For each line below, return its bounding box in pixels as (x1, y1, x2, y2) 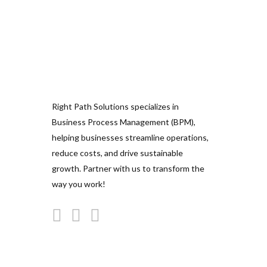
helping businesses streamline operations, (52, 132, 209, 142)
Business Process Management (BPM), (52, 116, 195, 127)
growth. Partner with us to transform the (52, 163, 204, 173)
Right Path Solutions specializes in (52, 101, 179, 111)
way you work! (52, 178, 105, 189)
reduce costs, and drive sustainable (52, 147, 183, 158)
